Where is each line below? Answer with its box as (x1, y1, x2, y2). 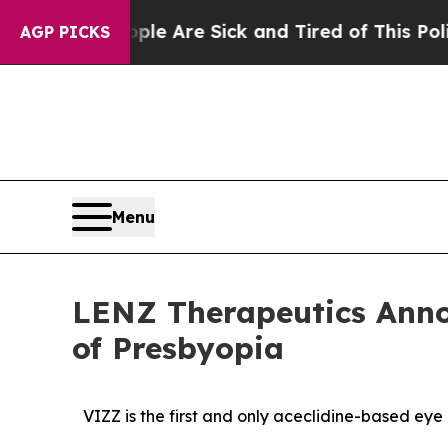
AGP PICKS (20, 22, 110, 42)
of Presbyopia (72, 328, 284, 367)
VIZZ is (82, 405, 136, 426)
